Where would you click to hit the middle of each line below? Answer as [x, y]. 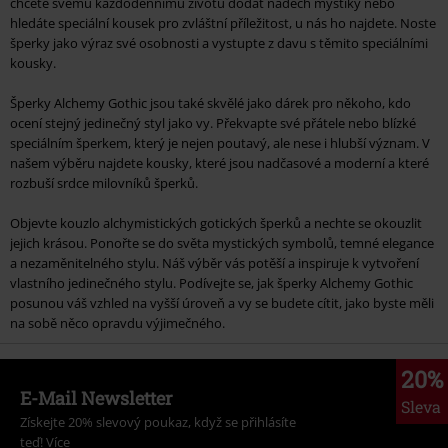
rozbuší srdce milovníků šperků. [104, 183]
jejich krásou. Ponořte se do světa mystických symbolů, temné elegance [222, 243]
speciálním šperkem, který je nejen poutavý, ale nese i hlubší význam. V [220, 143]
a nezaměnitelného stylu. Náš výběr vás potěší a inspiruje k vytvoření [214, 263]
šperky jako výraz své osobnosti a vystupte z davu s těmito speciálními [219, 43]
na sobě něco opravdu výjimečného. [117, 323]
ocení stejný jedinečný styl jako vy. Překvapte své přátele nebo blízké [213, 123]
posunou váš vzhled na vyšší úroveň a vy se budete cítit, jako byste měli [222, 303]
